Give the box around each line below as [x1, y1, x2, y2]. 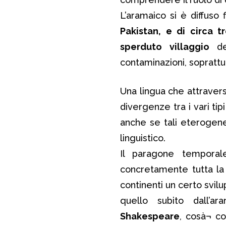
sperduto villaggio [120, 41, 209, 52]
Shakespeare [120, 210, 180, 221]
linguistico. [120, 132, 165, 143]
